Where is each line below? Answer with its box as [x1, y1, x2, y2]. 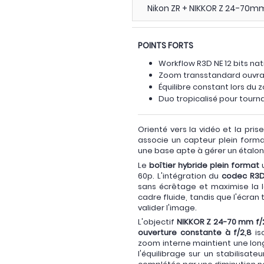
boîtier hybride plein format [148, 159, 259, 171]
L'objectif [138, 216, 177, 227]
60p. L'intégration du [138, 170, 222, 181]
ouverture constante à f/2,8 [138, 227, 252, 238]
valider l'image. [138, 202, 197, 213]
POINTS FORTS [138, 39, 193, 51]
